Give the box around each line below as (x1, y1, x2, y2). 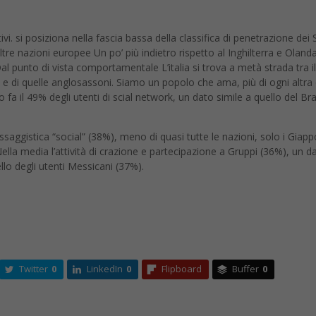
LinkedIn (87, 262, 123, 276)
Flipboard (162, 262, 202, 276)
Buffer (232, 262, 260, 276)
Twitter (19, 262, 49, 276)
